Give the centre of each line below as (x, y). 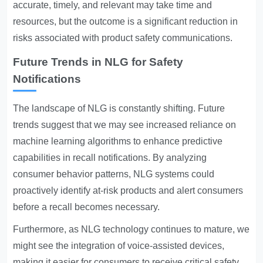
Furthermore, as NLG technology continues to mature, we (131, 230)
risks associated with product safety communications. (123, 38)
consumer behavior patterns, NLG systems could (114, 174)
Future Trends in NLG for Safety (98, 62)
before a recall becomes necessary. (87, 207)
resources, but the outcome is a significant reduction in (126, 22)
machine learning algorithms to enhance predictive (118, 141)
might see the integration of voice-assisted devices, (119, 246)
